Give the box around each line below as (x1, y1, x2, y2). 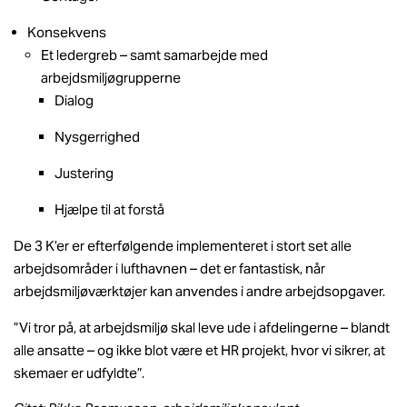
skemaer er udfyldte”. (14, 363, 144, 382)
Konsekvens (27, 24, 106, 42)
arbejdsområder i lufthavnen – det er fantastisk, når (14, 260, 325, 278)
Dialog (55, 92, 94, 110)
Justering (55, 164, 114, 183)
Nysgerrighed (55, 128, 140, 146)
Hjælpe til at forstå (55, 201, 164, 219)
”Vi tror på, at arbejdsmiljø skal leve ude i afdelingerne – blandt (14, 318, 390, 336)
